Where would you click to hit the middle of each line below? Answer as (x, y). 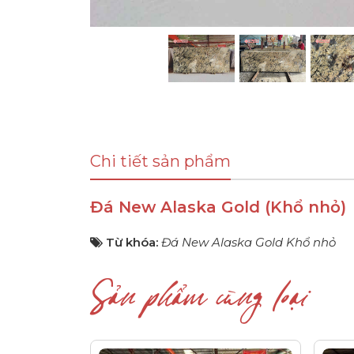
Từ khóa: (134, 243)
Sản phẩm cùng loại (198, 306)
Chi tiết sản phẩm (160, 162)
